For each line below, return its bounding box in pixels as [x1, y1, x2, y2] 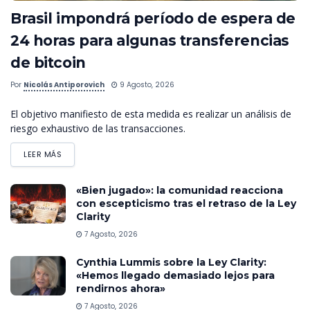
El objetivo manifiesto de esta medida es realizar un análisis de [10, 107, 291, 120]
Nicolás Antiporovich [24, 79, 104, 90]
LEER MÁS [24, 148, 62, 160]
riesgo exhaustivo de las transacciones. [10, 121, 185, 135]
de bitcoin [10, 53, 86, 71]
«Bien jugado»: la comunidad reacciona [76, 183, 283, 197]
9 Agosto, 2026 [118, 79, 174, 90]
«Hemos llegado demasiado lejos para [76, 268, 275, 282]
